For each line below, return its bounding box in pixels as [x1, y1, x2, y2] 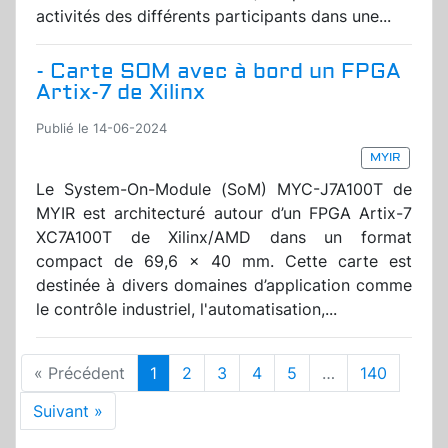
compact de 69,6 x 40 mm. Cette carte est [36, 251, 412, 272]
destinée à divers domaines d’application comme [36, 275, 412, 296]
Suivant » [33, 401, 103, 422]
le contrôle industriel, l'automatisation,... [36, 299, 337, 320]
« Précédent [34, 363, 125, 384]
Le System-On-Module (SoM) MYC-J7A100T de [36, 179, 412, 200]
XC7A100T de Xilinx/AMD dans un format [36, 227, 412, 248]
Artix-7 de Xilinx [36, 79, 205, 107]
